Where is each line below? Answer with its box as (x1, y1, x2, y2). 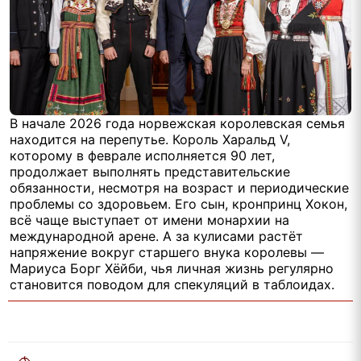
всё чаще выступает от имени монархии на (10, 212, 289, 229)
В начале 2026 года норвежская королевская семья (10, 115, 345, 132)
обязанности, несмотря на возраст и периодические (10, 180, 349, 197)
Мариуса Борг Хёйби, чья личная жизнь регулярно (10, 260, 334, 277)
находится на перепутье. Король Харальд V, (10, 131, 290, 148)
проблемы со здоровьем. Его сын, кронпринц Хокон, (10, 196, 347, 213)
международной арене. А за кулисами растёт (10, 228, 303, 245)
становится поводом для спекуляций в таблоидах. (10, 276, 334, 293)
